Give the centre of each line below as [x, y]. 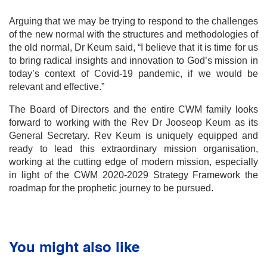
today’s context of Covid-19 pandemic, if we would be [133, 73]
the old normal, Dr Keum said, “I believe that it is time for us [133, 47]
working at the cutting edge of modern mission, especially [133, 162]
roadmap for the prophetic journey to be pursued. [111, 188]
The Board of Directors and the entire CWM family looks [133, 109]
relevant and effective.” [57, 86]
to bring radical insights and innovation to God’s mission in [133, 60]
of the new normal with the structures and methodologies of [133, 34]
